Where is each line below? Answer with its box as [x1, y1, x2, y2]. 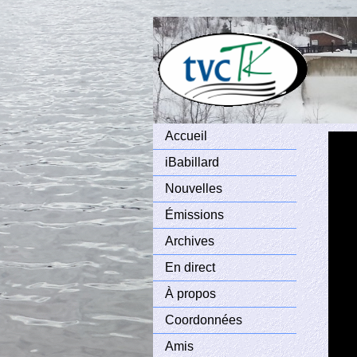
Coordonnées [165, 313, 242, 327]
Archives [165, 234, 214, 248]
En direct [165, 261, 215, 274]
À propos [165, 287, 216, 300]
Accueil [165, 129, 207, 143]
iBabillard [165, 155, 219, 169]
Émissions [165, 208, 224, 222]
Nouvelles [165, 182, 222, 195]
